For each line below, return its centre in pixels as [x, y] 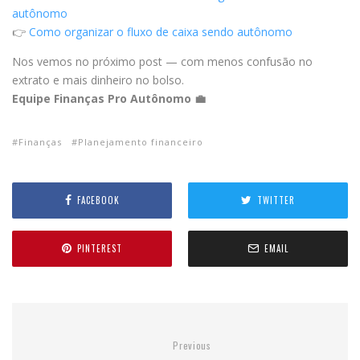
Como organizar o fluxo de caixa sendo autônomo [161, 31]
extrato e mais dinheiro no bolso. [98, 80]
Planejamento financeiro [141, 141]
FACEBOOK [98, 200]
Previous [192, 345]
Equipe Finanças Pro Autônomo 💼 [109, 98]
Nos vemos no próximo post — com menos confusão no [162, 61]
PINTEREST [100, 249]
